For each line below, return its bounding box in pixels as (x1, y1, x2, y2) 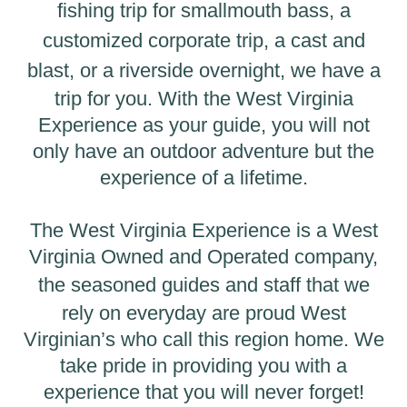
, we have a (279, 58, 381, 82)
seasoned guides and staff (70, 273, 301, 296)
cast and (290, 28, 365, 52)
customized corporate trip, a (42, 28, 291, 52)
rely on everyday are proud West (61, 301, 346, 324)
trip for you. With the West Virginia (54, 86, 353, 110)
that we (300, 273, 370, 296)
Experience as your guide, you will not (37, 113, 370, 136)
